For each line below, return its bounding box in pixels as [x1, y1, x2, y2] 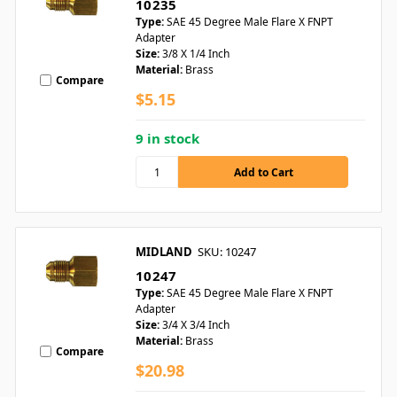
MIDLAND [136, 244, 192, 261]
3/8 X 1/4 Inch [162, 46, 230, 62]
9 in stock [136, 129, 199, 148]
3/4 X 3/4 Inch [162, 317, 230, 333]
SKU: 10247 [198, 244, 256, 261]
